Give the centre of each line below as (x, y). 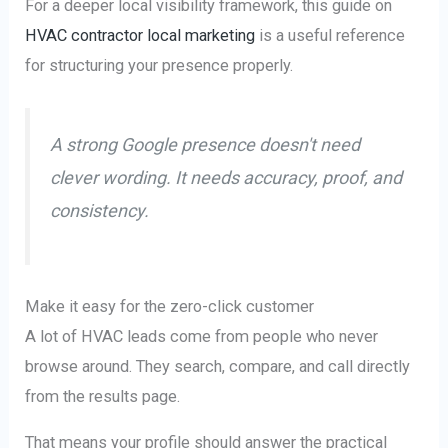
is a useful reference (330, 35)
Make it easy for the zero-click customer (170, 306)
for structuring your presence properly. (159, 65)
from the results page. (103, 396)
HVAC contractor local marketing (140, 35)
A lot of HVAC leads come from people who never (202, 336)
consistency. (100, 210)
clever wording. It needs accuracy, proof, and (226, 177)
